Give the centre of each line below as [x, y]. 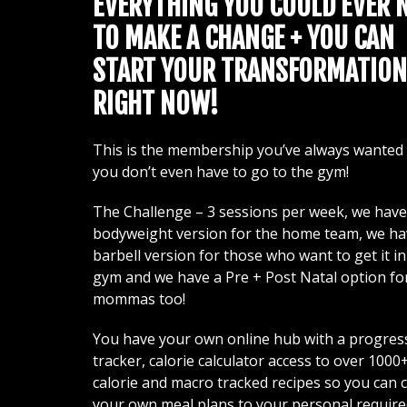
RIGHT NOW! [156, 104]
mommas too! [141, 298]
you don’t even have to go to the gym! [221, 171]
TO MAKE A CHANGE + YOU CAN [243, 38]
